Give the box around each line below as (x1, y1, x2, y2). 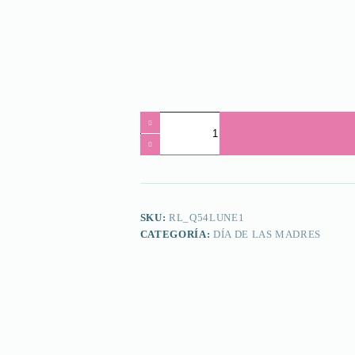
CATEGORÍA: (139, 228, 213, 241)
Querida (139, 111, 179, 124)
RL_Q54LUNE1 (169, 212, 245, 224)
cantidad (139, 124, 181, 138)
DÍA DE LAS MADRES (212, 228, 322, 241)
